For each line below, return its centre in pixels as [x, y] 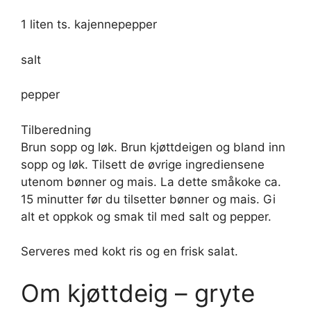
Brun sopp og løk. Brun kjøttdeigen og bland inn [153, 147]
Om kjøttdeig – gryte [138, 293]
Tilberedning [56, 129]
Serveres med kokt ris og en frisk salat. [129, 252]
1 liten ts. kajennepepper [89, 25]
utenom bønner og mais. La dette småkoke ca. [151, 182]
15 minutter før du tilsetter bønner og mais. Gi [148, 199]
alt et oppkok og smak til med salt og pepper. [146, 216]
